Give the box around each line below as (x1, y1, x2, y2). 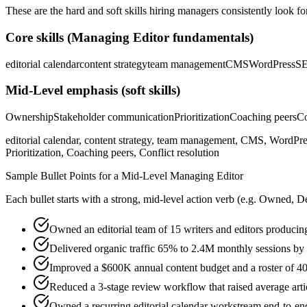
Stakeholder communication (53, 111, 174, 123)
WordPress (249, 58, 295, 70)
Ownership (5, 111, 53, 123)
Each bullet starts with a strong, (5, 193, 143, 206)
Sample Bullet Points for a (5, 170, 121, 182)
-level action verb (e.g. (160, 193, 256, 206)
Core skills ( (5, 29, 71, 45)
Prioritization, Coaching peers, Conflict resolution (5, 147, 219, 159)
